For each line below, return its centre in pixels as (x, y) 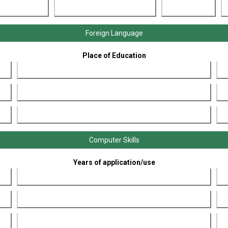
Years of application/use (114, 162)
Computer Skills (114, 140)
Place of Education (114, 55)
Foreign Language (114, 33)
